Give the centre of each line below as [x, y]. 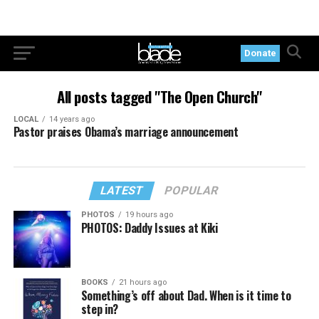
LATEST [122, 190]
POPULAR [192, 190]
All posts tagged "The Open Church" [159, 96]
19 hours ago [149, 215]
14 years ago [72, 119]
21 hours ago [142, 282]
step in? [100, 309]
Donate [261, 53]
